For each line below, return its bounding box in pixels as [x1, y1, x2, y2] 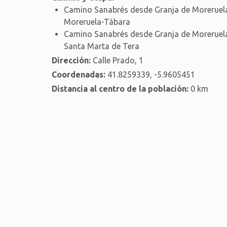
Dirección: [52, 55, 91, 65]
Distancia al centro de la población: [52, 84, 188, 93]
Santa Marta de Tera [64, 41, 139, 51]
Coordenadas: [52, 69, 105, 79]
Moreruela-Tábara [64, 17, 130, 26]
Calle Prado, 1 [91, 55, 143, 65]
